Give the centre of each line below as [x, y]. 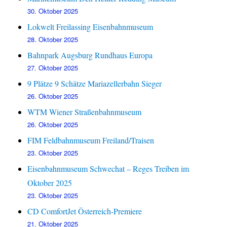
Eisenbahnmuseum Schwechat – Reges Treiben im [108, 169]
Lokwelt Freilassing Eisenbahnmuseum [90, 27]
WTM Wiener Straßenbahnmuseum [85, 112]
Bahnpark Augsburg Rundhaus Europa [90, 55]
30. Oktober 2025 [53, 11]
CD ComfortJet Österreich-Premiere [85, 211]
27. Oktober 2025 [53, 68]
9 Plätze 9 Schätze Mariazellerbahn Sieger [95, 84]
